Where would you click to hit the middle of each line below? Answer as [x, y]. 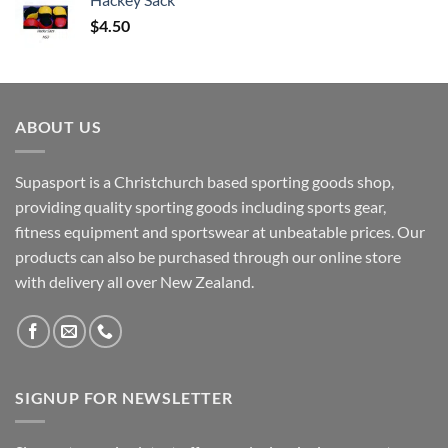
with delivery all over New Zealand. [134, 281]
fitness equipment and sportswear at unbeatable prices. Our [220, 231]
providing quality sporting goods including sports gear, [200, 206]
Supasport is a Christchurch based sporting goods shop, [204, 181]
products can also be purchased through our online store [208, 256]
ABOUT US [58, 127]
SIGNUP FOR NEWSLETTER [124, 397]
